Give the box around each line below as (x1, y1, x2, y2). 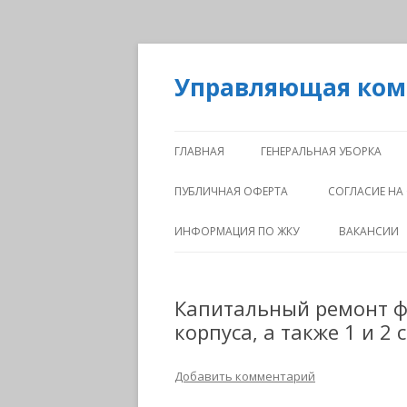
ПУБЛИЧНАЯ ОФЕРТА (174, 184, 288, 199)
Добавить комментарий (174, 368, 315, 384)
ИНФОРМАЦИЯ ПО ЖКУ (174, 223, 299, 239)
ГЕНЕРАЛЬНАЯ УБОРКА (261, 144, 382, 159)
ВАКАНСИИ (339, 223, 399, 239)
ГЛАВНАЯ (174, 144, 224, 159)
